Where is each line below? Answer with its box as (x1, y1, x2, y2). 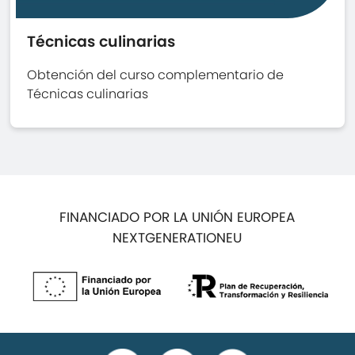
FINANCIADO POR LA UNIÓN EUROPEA (59, 207, 296, 227)
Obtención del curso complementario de (27, 65, 284, 84)
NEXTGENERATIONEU (113, 227, 242, 247)
